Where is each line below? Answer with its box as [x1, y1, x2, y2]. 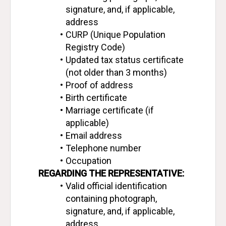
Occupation [65, 155, 111, 166]
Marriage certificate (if [65, 105, 154, 116]
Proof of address [65, 80, 133, 90]
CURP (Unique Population [65, 29, 165, 40]
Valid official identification [65, 181, 167, 191]
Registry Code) [66, 42, 125, 52]
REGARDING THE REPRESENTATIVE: [38, 168, 184, 179]
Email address [65, 130, 122, 141]
